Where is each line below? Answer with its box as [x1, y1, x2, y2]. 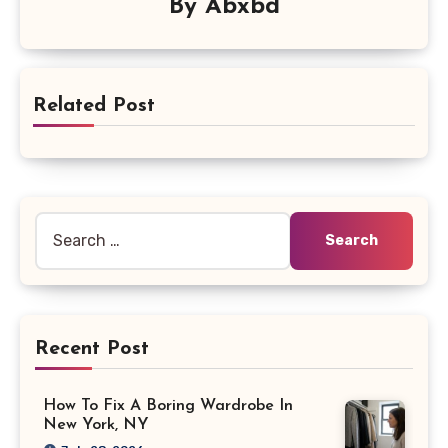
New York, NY [43, 417, 149, 434]
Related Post [32, 96, 155, 117]
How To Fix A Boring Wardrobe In [43, 398, 293, 415]
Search [34, 215, 87, 235]
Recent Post [35, 339, 149, 360]
